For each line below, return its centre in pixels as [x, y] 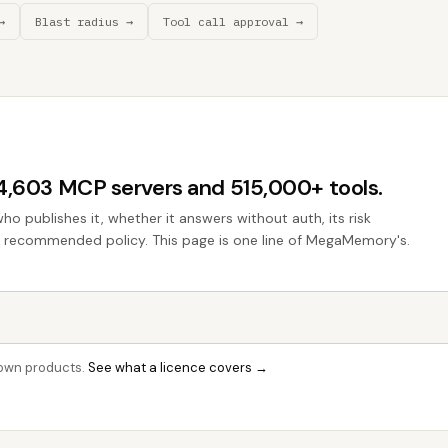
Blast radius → [84, 21]
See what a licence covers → [178, 367]
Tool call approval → [233, 21]
